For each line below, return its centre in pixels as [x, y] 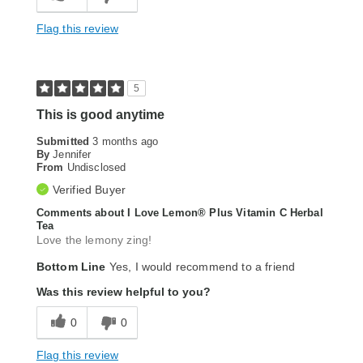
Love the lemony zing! [94, 240]
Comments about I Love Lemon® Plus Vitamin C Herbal [179, 213]
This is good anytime [100, 115]
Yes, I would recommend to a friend [201, 267]
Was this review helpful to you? [123, 292]
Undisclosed [96, 168]
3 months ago [126, 142]
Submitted [64, 142]
